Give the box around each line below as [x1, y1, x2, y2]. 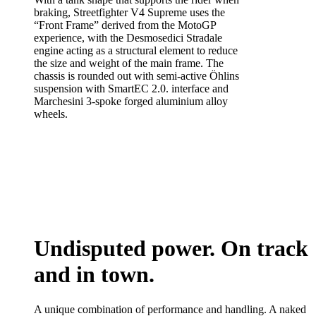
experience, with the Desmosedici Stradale [34, 31, 222, 44]
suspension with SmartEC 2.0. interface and [34, 82, 229, 95]
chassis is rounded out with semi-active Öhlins [34, 69, 239, 82]
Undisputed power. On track [34, 236, 308, 262]
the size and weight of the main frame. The [34, 56, 224, 69]
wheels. [34, 107, 68, 120]
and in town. [34, 262, 154, 288]
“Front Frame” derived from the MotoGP [34, 18, 216, 31]
